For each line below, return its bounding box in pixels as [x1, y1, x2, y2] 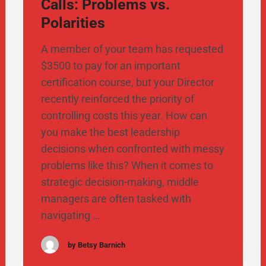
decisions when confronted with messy [40, 142, 224, 156]
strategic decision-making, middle [40, 176, 199, 189]
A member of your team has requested [40, 43, 223, 56]
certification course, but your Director [40, 76, 214, 89]
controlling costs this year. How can [40, 109, 207, 122]
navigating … [40, 209, 100, 222]
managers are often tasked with [40, 192, 191, 205]
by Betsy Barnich [67, 240, 125, 249]
